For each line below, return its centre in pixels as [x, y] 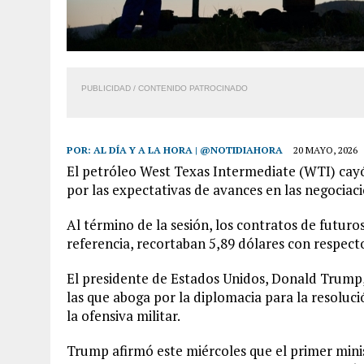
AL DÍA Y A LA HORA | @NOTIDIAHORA [188, 150]
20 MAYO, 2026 [325, 150]
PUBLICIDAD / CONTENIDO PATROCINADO [165, 88]
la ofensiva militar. [123, 316]
